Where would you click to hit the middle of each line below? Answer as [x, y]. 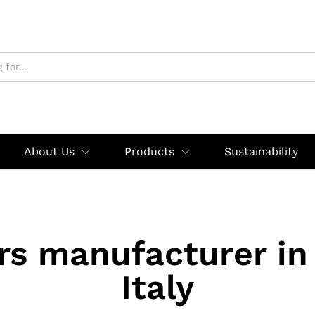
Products [149, 152]
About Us [49, 152]
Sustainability [261, 152]
